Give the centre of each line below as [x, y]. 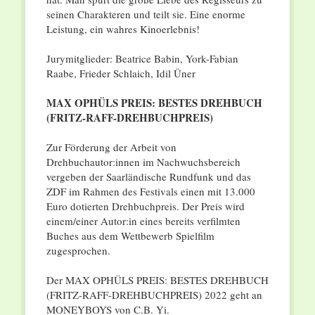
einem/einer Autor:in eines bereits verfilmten [143, 221]
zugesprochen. [78, 251]
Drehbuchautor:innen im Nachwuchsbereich [143, 162]
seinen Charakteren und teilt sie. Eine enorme [146, 14]
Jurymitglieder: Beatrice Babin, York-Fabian [142, 59]
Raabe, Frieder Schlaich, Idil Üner [121, 73]
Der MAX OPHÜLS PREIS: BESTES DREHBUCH [157, 280]
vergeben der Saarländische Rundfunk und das [148, 177]
